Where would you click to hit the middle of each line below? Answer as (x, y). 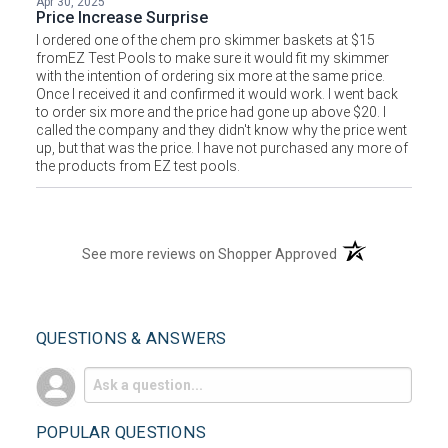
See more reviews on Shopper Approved (210, 254)
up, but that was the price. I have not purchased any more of (221, 148)
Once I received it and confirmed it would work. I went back (216, 94)
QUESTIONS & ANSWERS (131, 339)
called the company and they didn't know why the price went (221, 130)
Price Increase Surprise (121, 18)
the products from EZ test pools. (137, 166)
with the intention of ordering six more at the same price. (210, 76)
